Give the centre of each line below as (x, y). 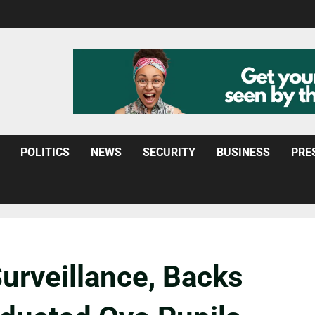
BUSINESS (243, 152)
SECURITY (169, 152)
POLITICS (45, 152)
